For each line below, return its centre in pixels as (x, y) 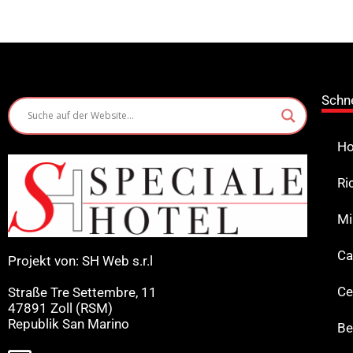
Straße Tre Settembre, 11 (82, 292)
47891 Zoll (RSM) (60, 308)
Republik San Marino (69, 323)
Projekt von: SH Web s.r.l (80, 260)
